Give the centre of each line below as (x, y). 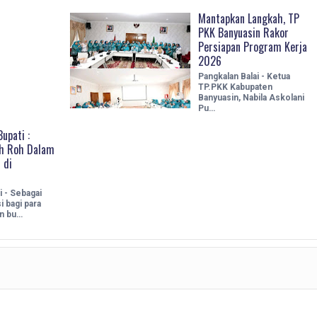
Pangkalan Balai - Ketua (244, 76)
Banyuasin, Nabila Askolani (251, 97)
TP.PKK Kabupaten (235, 87)
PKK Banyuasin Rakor (243, 32)
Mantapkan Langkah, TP (248, 18)
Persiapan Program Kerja (252, 46)
